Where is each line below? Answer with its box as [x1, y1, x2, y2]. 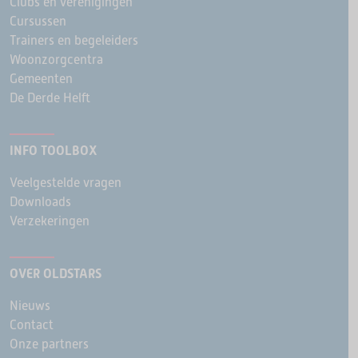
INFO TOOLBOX [10, 142, 97, 158]
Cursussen [10, 13, 66, 29]
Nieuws [10, 297, 50, 313]
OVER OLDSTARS [10, 265, 101, 281]
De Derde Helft [10, 89, 90, 105]
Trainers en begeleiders [10, 32, 138, 48]
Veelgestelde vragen [10, 174, 121, 190]
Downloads [10, 193, 71, 209]
